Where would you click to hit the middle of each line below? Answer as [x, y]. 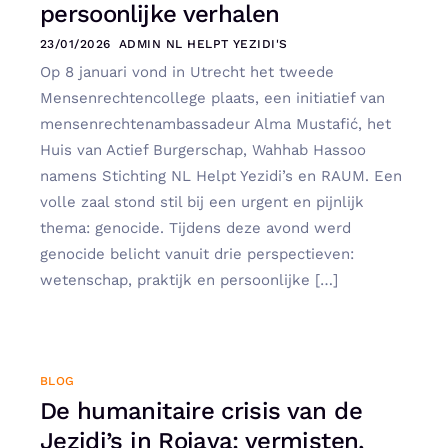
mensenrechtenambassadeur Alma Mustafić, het [215, 123]
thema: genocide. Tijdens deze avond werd [195, 227]
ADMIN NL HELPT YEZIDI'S [203, 43]
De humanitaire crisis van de [201, 411]
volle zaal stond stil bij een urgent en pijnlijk [202, 201]
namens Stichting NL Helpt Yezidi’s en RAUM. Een [221, 175]
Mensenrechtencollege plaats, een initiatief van [212, 97]
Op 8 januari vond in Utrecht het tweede [187, 71]
